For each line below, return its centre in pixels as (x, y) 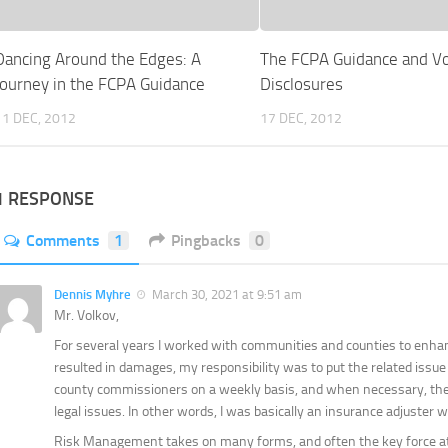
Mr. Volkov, (86, 316)
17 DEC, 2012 (301, 119)
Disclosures (302, 84)
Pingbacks (206, 241)
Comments (63, 241)
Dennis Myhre (92, 295)
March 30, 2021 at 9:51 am (227, 295)
